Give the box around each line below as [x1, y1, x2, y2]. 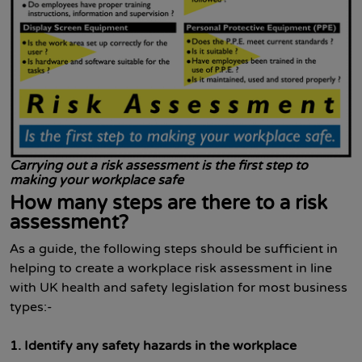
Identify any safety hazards [24, 338, 192, 354]
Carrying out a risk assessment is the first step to [10, 158, 308, 174]
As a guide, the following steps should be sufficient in [10, 241, 338, 257]
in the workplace [195, 338, 297, 354]
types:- [10, 299, 53, 315]
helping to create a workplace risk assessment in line [10, 260, 332, 276]
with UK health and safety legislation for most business [10, 280, 347, 296]
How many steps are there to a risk [10, 192, 327, 215]
